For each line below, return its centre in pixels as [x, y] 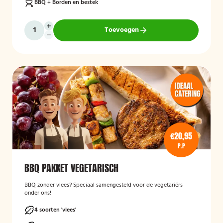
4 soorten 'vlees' [55, 210]
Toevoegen [121, 30]
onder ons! [38, 193]
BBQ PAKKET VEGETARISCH [71, 168]
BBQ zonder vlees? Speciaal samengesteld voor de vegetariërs [104, 185]
